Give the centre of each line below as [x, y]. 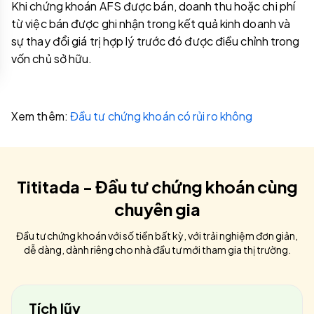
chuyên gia [157, 209]
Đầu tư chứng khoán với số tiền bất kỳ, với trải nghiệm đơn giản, [157, 235]
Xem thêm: [41, 116]
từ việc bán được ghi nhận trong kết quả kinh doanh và [151, 23]
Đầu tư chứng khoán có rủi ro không [161, 116]
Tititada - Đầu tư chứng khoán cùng [157, 186]
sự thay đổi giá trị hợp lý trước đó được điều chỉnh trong [156, 41]
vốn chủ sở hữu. [52, 59]
